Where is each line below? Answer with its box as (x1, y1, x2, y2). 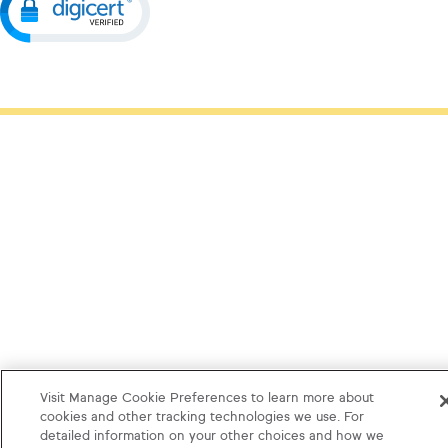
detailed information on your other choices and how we (39, 430, 384, 443)
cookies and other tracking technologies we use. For (39, 411, 364, 424)
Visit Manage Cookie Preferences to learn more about (39, 392, 374, 405)
